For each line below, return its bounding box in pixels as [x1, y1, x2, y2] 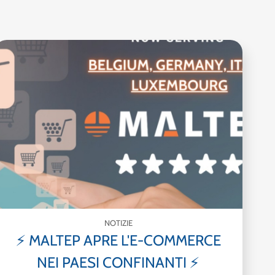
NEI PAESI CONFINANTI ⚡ [37, 253, 200, 271]
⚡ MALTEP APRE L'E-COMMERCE [15, 231, 221, 249]
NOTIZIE [104, 217, 133, 228]
